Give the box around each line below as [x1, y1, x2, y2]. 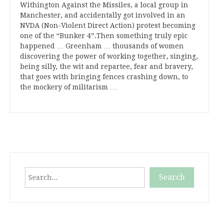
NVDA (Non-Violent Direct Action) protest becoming [20, 22, 196, 30]
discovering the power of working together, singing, [20, 52, 198, 61]
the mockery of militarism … [20, 83, 117, 91]
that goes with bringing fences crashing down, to [20, 73, 188, 81]
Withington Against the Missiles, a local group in [20, 1, 188, 9]
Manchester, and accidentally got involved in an [20, 11, 185, 20]
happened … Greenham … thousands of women [20, 42, 184, 50]
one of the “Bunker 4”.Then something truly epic [20, 32, 188, 40]
